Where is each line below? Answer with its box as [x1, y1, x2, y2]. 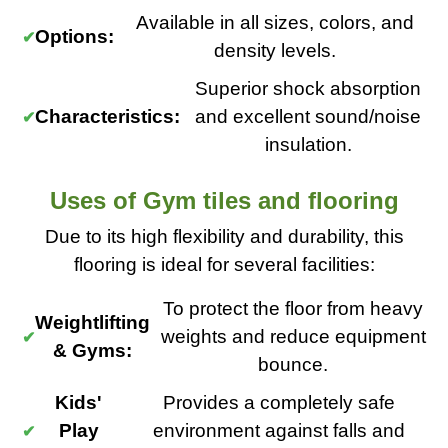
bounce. [258, 354, 328, 375]
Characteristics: [35, 106, 180, 127]
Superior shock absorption [195, 78, 421, 99]
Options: [35, 26, 114, 47]
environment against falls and [153, 420, 406, 441]
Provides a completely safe [163, 392, 396, 413]
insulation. [264, 134, 352, 155]
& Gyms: [53, 340, 132, 361]
